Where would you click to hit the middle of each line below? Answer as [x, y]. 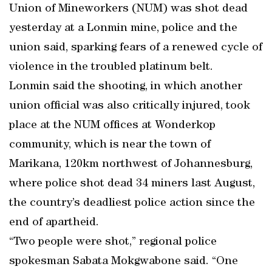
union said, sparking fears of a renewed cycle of [136, 48]
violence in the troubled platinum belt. [111, 67]
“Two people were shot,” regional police [113, 242]
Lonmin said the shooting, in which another [126, 87]
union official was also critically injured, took [130, 106]
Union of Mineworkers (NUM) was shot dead [128, 9]
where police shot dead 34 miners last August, [132, 184]
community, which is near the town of [110, 145]
